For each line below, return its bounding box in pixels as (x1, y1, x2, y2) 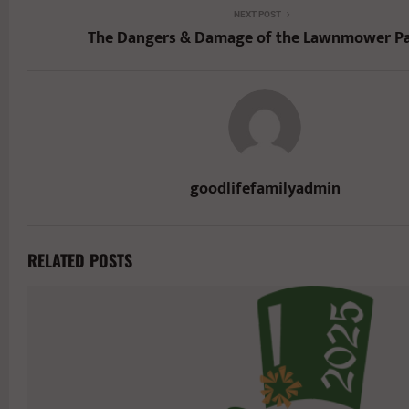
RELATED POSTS (27, 247, 132, 272)
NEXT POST (234, 8, 281, 19)
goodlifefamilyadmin (189, 174, 341, 203)
